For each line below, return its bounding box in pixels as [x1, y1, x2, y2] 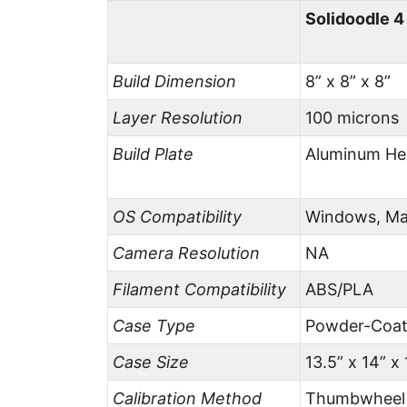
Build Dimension [113, 72, 237, 91]
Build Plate [113, 144, 194, 164]
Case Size [113, 352, 190, 372]
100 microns [305, 108, 400, 127]
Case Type [113, 316, 196, 335]
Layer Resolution [113, 108, 243, 127]
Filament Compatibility [113, 280, 287, 299]
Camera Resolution [113, 243, 261, 263]
